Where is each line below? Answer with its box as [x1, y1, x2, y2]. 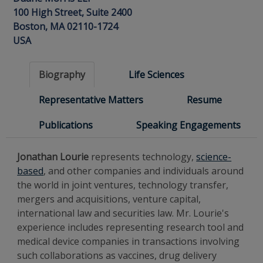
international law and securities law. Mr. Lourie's [17, 207, 230, 220]
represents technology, [89, 150, 197, 163]
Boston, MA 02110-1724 [13, 20, 118, 33]
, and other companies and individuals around [43, 164, 244, 177]
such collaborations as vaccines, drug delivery [17, 249, 217, 262]
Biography [39, 68, 85, 81]
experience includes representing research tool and [17, 221, 244, 234]
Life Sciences [129, 68, 184, 81]
